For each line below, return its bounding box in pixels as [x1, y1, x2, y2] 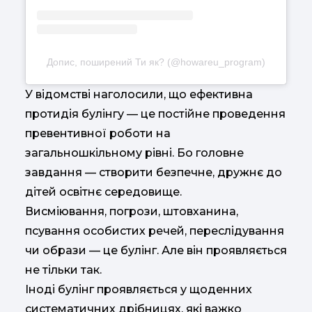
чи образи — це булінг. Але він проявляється [25, 243, 287, 257]
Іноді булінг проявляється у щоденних [25, 282, 252, 296]
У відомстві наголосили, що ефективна [25, 87, 253, 101]
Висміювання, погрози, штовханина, [25, 204, 238, 218]
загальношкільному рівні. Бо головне [25, 146, 244, 159]
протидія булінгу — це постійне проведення [25, 107, 286, 120]
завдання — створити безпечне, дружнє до [25, 165, 282, 179]
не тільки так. [25, 263, 102, 276]
